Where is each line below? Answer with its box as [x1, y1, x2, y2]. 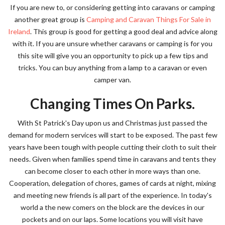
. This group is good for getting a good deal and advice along [30, 27, 217, 36]
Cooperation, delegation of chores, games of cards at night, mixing [9, 179, 216, 187]
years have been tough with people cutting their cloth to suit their [9, 143, 216, 151]
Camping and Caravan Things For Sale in [86, 15, 211, 24]
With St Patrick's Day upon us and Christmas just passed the [18, 119, 207, 127]
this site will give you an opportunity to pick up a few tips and [17, 51, 208, 60]
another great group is [14, 15, 86, 24]
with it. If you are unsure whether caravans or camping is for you [13, 39, 212, 48]
